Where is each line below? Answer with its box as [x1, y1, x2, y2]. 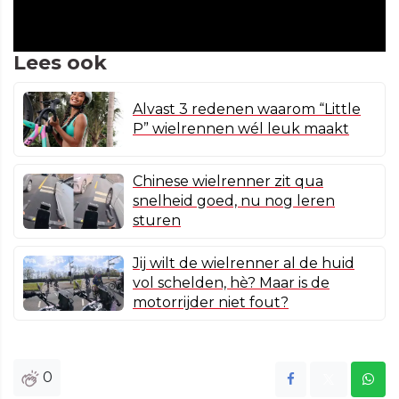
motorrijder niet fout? [133, 294, 289, 312]
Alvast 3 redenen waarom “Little [133, 101, 361, 118]
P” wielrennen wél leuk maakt [133, 120, 349, 138]
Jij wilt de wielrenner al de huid [133, 255, 354, 273]
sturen [133, 212, 181, 230]
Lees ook [13, 51, 107, 76]
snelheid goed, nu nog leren [133, 192, 335, 210]
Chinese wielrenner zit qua [133, 173, 323, 191]
